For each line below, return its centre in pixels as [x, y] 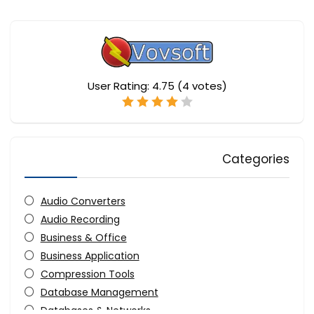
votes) [208, 86]
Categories [256, 159]
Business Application [90, 256]
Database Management [99, 293]
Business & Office [83, 238]
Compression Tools [87, 274]
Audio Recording [80, 220]
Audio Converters [83, 202]
